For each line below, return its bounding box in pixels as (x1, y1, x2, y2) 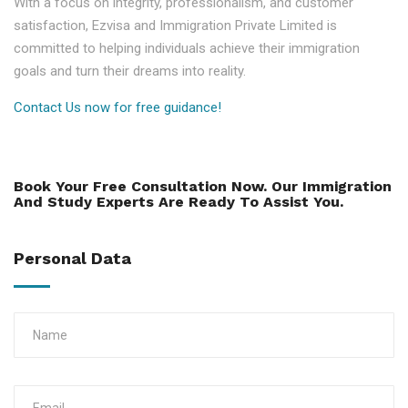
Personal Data (14, 249, 131, 268)
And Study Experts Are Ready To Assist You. (14, 193, 343, 210)
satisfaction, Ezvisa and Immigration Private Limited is (14, 17, 337, 34)
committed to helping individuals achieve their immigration (14, 40, 360, 56)
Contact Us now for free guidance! (14, 99, 221, 116)
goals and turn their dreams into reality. (14, 63, 246, 79)
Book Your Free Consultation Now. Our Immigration (14, 178, 392, 195)
